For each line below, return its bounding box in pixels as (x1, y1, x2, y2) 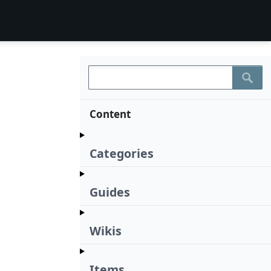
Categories (90, 145, 154, 162)
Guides (90, 184, 130, 201)
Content (90, 107, 131, 122)
